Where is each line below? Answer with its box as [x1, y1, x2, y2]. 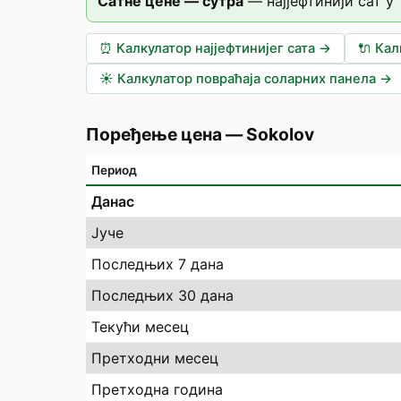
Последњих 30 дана [91, 286, 234, 304]
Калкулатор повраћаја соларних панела [117, 71, 376, 87]
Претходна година [91, 380, 223, 398]
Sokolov [246, 124, 314, 145]
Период [91, 163, 137, 177]
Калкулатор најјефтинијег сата [116, 40, 315, 56]
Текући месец [91, 318, 189, 336]
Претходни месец [91, 349, 218, 367]
